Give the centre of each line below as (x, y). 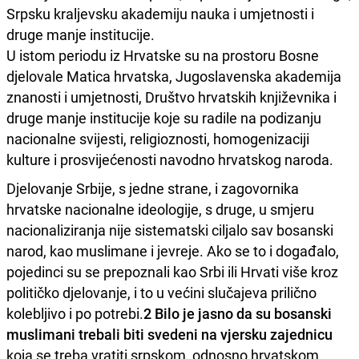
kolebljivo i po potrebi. (75, 313)
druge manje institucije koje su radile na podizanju (164, 117)
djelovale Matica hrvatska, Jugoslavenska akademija (174, 76)
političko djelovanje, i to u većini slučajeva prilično (161, 292)
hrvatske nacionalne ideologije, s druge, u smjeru (160, 209)
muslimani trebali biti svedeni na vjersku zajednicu (169, 334)
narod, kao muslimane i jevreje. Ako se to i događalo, (173, 250)
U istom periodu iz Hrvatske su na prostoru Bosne (163, 55)
